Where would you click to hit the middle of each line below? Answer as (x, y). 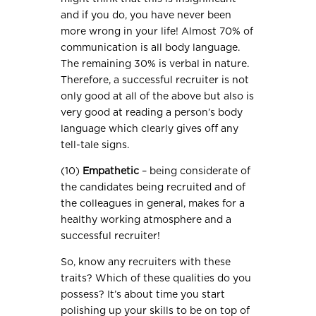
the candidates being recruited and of (153, 188)
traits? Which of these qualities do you (156, 279)
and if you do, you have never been (146, 16)
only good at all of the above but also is (158, 97)
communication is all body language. (151, 48)
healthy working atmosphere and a (146, 220)
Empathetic (111, 172)
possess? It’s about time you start (143, 295)
